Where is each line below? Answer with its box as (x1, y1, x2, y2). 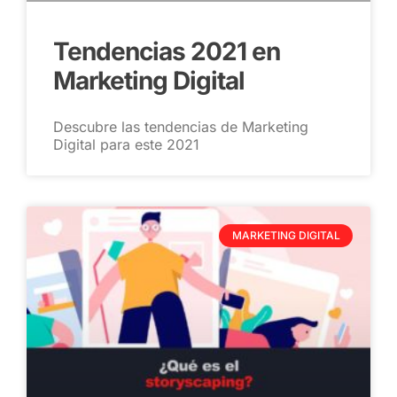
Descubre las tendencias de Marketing (53, 117, 308, 136)
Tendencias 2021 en (53, 35, 280, 66)
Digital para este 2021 (53, 135, 199, 153)
